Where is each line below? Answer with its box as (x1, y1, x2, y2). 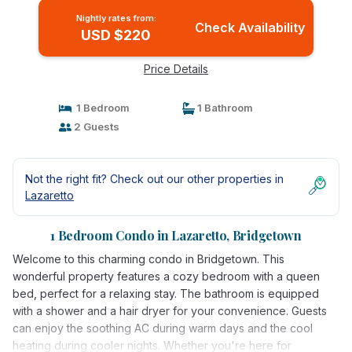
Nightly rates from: (75, 13, 156, 24)
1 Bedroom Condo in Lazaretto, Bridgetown (50, 227, 302, 244)
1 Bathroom (195, 101, 253, 114)
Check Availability (194, 20, 305, 35)
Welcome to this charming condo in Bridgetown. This (13, 252, 284, 266)
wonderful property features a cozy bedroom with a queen (13, 269, 320, 283)
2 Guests (71, 120, 119, 133)
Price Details (144, 62, 208, 75)
